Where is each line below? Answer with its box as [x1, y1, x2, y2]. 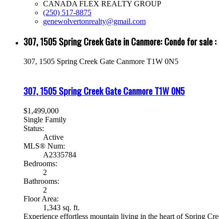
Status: [23, 124, 44, 132]
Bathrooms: [23, 176, 59, 185]
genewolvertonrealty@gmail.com [43, 17, 146, 25]
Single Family [23, 115, 66, 124]
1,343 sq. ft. [43, 203, 80, 212]
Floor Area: [23, 194, 59, 203]
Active [43, 132, 64, 141]
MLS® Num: [23, 141, 65, 150]
